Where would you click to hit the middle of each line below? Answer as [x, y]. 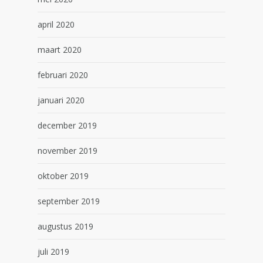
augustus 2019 [65, 226]
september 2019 [69, 201]
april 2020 [56, 24]
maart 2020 [60, 50]
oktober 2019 [63, 176]
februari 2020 [63, 75]
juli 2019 [53, 252]
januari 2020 [61, 100]
